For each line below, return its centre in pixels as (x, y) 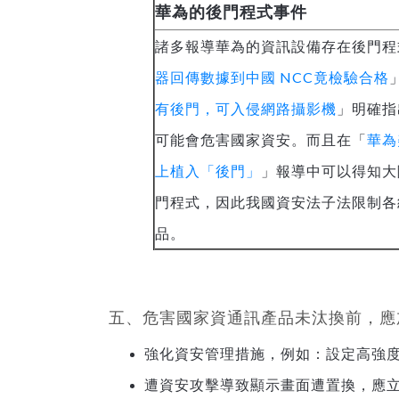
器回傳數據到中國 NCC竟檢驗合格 (272, 77)
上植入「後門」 (208, 171)
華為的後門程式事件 (231, 12)
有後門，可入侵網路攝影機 (246, 108)
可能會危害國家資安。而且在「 (261, 139)
